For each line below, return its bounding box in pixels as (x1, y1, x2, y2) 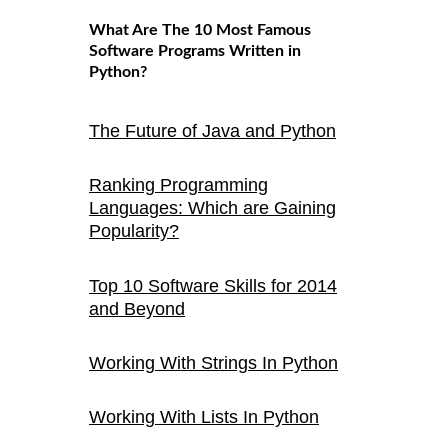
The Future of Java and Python (89, 120, 336, 141)
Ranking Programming (89, 175, 268, 196)
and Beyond (89, 299, 185, 320)
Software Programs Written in (89, 42, 301, 59)
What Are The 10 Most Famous (89, 21, 311, 38)
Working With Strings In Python (89, 353, 338, 374)
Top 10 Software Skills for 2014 (89, 275, 337, 296)
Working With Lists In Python (89, 407, 319, 428)
